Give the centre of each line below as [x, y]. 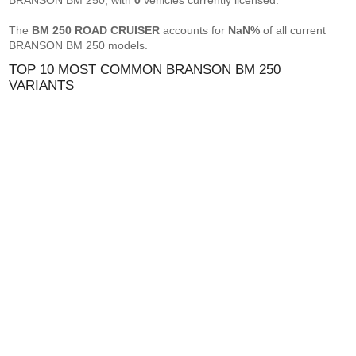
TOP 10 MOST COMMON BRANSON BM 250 [145, 70]
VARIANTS [42, 85]
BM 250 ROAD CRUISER [96, 30]
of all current [293, 30]
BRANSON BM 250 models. [79, 45]
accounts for [194, 30]
